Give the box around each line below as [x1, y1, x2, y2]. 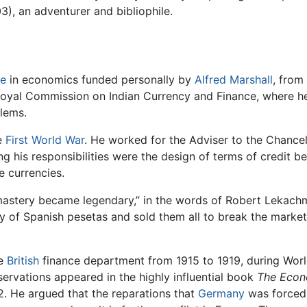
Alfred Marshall [195, 73, 273, 87]
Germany [198, 286, 245, 301]
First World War [5, 133, 84, 147]
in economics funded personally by [6, 73, 195, 87]
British [7, 254, 39, 268]
